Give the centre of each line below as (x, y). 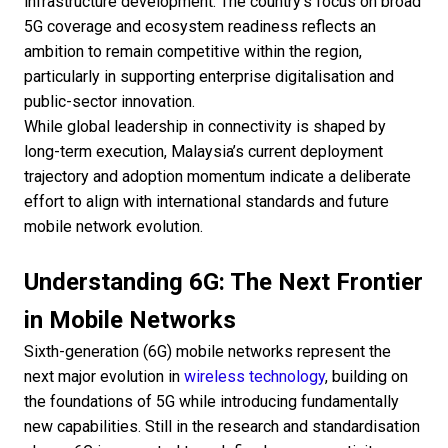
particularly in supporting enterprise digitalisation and (209, 77)
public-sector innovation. (109, 102)
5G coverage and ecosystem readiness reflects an (200, 27)
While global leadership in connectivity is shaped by (205, 127)
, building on (366, 377)
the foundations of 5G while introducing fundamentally (211, 402)
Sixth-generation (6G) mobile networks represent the (207, 352)
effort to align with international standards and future (206, 202)
